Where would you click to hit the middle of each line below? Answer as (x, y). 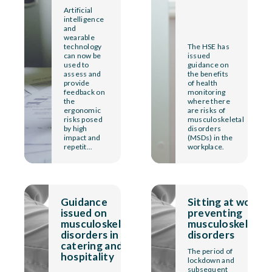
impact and (82, 137)
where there (209, 101)
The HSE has (208, 46)
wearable (79, 37)
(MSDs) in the (210, 137)
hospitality (87, 256)
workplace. (206, 146)
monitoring (206, 92)
